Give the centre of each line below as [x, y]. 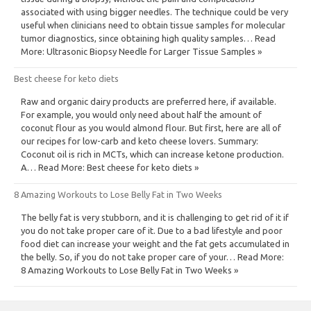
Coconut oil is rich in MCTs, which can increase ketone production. [152, 154]
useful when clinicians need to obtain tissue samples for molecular [153, 25]
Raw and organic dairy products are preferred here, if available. [149, 101]
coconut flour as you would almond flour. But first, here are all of [151, 127]
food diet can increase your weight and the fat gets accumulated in [155, 243]
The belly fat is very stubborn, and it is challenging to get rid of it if [155, 217]
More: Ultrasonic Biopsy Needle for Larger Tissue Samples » [141, 51]
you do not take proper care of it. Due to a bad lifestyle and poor [152, 230]
